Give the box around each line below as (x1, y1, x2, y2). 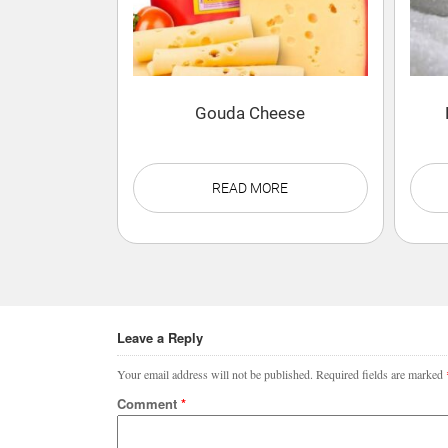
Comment (117, 393, 181, 413)
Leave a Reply (117, 327, 203, 347)
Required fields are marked (316, 365, 446, 382)
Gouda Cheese (195, 103, 306, 124)
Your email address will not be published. (117, 365, 313, 382)
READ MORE (212, 179, 289, 196)
